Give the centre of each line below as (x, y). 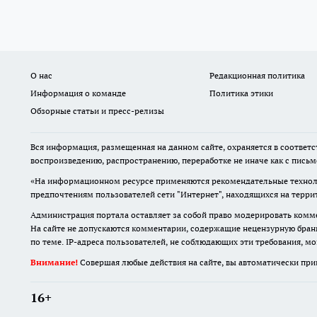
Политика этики (241, 93)
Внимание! (54, 263)
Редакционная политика (257, 76)
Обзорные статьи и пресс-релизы (97, 111)
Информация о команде (78, 93)
